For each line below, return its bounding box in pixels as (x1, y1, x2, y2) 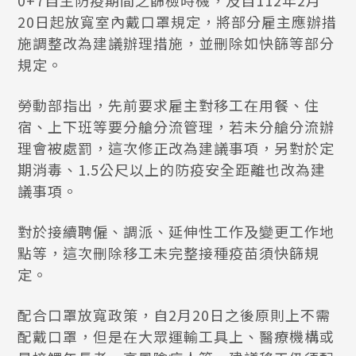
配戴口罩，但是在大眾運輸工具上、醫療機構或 (17, 326, 335, 346)
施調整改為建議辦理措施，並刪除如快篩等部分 (17, 33, 335, 53)
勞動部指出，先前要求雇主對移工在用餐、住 (17, 95, 320, 115)
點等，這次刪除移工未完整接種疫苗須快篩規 (17, 242, 320, 263)
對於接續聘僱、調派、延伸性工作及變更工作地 (17, 221, 335, 242)
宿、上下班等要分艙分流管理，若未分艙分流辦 (17, 116, 335, 137)
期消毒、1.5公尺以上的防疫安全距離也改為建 (17, 159, 327, 180)
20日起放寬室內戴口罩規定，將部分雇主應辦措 (17, 11, 338, 32)
